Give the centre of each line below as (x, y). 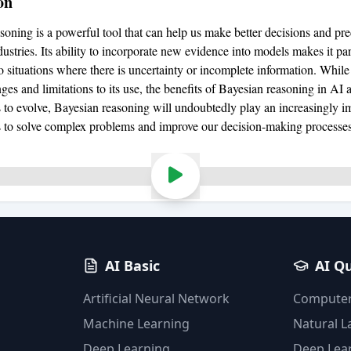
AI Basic (132, 265)
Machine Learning (136, 323)
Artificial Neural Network (156, 298)
